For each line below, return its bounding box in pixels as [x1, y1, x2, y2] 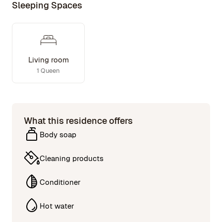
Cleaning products [40, 153, 104, 163]
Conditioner [40, 177, 81, 187]
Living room [28, 55, 69, 64]
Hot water [40, 201, 74, 211]
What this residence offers [24, 115, 133, 126]
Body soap [40, 129, 76, 139]
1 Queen [37, 66, 60, 75]
